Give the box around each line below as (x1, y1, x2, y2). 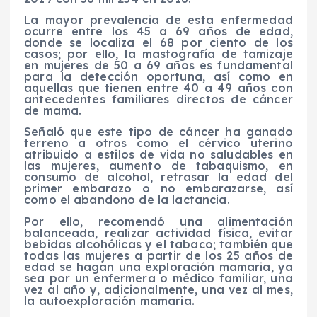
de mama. (24, 103, 82, 118)
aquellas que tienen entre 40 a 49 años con (24, 81, 293, 96)
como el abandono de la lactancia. (24, 192, 230, 207)
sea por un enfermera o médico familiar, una (24, 270, 293, 285)
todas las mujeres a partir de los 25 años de (24, 248, 293, 263)
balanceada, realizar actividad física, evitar (24, 225, 293, 240)
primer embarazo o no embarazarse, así (24, 181, 293, 196)
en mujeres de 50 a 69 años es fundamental (24, 58, 293, 73)
